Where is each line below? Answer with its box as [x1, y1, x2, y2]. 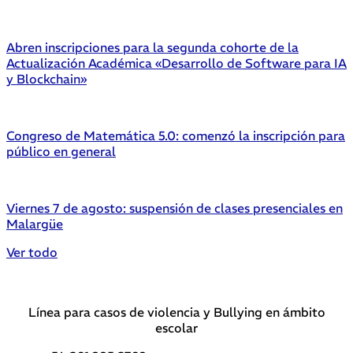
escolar [155, 319, 198, 336]
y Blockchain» [6, 70, 87, 87]
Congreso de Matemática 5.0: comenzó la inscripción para [6, 127, 345, 143]
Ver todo [6, 243, 58, 260]
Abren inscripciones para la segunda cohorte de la [6, 39, 299, 55]
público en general [6, 143, 116, 159]
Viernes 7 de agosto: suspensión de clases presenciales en [6, 199, 343, 216]
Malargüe [6, 215, 63, 232]
